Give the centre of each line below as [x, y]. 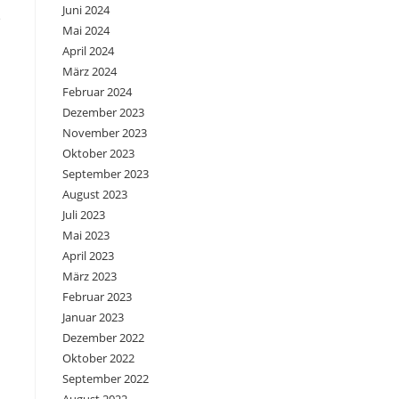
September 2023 [106, 174]
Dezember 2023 [103, 113]
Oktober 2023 [98, 154]
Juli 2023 [84, 215]
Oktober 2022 [98, 358]
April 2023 [88, 256]
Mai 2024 [86, 31]
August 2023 [95, 195]
